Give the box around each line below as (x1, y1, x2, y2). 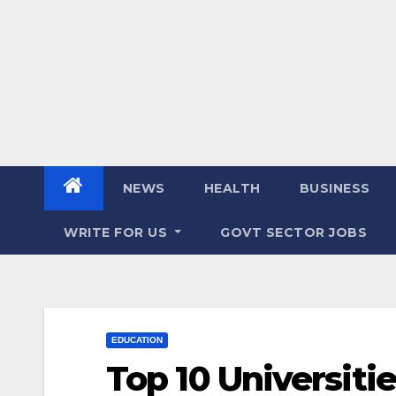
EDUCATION (111, 335, 163, 345)
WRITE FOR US (64, 225, 171, 240)
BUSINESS (299, 180, 370, 196)
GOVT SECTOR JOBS (220, 225, 368, 240)
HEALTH (203, 180, 261, 196)
